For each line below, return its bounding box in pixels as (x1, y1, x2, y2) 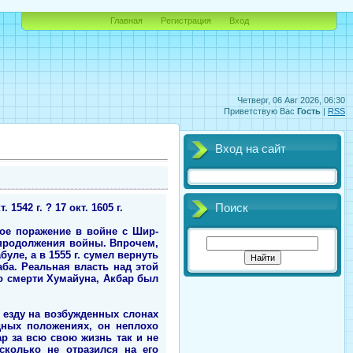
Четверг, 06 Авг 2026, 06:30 (237, 95, 345, 105)
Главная (110, 16, 143, 25)
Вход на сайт (215, 143, 286, 155)
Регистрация (160, 16, 211, 25)
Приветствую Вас (224, 106, 295, 116)
